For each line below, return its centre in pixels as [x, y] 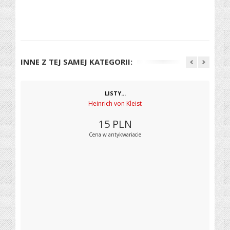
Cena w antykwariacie [115, 135]
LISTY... [115, 93]
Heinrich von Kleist [115, 103]
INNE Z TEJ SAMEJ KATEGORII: [77, 62]
